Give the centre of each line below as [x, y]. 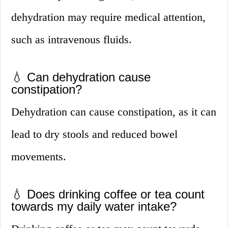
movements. [39, 157]
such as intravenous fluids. [72, 40]
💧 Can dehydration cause [81, 77]
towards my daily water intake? [94, 207]
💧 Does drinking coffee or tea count [108, 194]
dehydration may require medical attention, [109, 17]
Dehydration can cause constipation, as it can [114, 112]
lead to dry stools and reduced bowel [95, 134]
